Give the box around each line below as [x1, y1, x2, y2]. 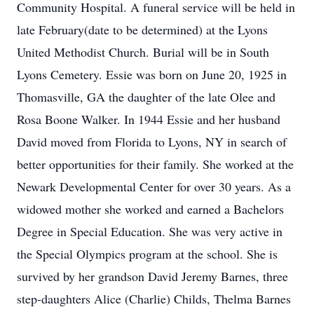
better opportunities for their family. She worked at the [17, 156, 294, 172]
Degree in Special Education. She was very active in [17, 223, 282, 240]
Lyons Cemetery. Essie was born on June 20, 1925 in [17, 66, 287, 83]
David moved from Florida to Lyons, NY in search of [17, 133, 287, 150]
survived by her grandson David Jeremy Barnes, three [17, 268, 288, 285]
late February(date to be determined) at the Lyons [17, 21, 268, 38]
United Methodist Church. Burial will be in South [17, 43, 269, 60]
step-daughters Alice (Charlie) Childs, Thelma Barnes [17, 290, 291, 307]
